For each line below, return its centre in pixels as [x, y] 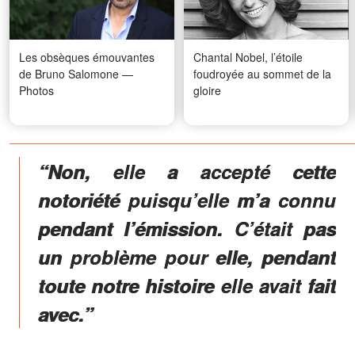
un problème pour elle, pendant [187, 256]
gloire [207, 90]
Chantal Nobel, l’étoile [248, 57]
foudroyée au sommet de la [262, 73]
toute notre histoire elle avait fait [187, 285]
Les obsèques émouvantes [87, 57]
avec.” [65, 313]
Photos [36, 90]
